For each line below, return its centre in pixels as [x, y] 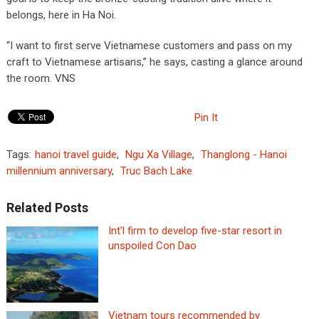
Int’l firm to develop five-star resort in [195, 230]
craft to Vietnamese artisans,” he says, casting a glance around [154, 62]
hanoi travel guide [75, 154]
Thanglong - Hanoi [244, 154]
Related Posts [47, 207]
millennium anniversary [59, 171]
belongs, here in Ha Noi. [61, 15]
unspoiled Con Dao [152, 245]
